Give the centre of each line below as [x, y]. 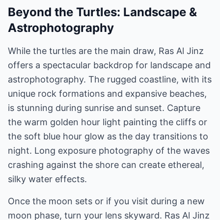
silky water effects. [47, 179]
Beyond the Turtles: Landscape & [102, 12]
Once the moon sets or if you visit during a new [106, 201]
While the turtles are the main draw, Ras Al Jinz [106, 51]
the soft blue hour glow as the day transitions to [108, 136]
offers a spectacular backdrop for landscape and [109, 65]
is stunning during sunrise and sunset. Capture [104, 108]
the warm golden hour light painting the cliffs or [108, 122]
